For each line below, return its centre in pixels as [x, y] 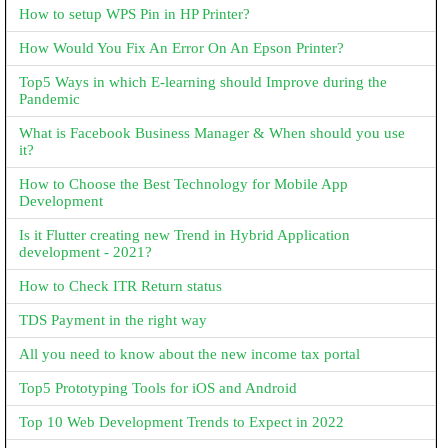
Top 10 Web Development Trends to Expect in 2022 [181, 422]
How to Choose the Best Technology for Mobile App [183, 184]
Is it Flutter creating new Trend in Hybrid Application [184, 235]
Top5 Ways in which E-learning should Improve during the [203, 82]
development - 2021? [85, 252]
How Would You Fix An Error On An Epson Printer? [181, 48]
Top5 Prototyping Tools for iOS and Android [158, 388]
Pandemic [49, 99]
